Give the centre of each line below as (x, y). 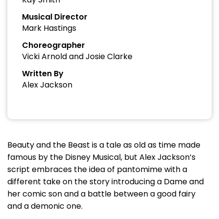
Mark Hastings (49, 28)
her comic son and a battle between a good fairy (101, 194)
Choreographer (54, 45)
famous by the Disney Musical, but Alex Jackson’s (101, 157)
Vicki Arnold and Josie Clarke (77, 56)
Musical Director (55, 17)
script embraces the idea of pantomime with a (97, 169)
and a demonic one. (45, 206)
